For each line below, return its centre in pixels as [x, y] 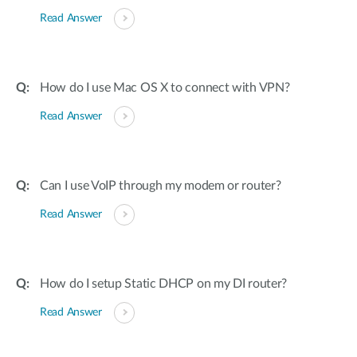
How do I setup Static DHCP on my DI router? [164, 284]
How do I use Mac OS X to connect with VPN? [165, 88]
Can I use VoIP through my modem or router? [161, 186]
